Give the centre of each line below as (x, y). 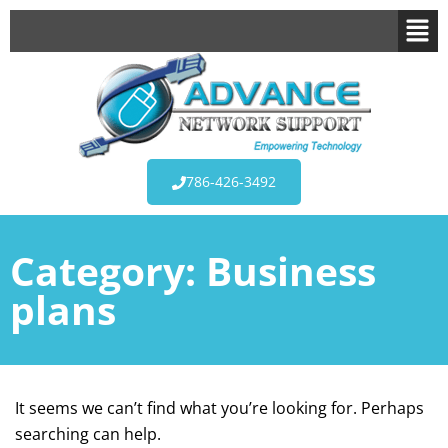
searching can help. (88, 434)
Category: (108, 271)
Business (291, 271)
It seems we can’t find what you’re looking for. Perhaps (219, 408)
